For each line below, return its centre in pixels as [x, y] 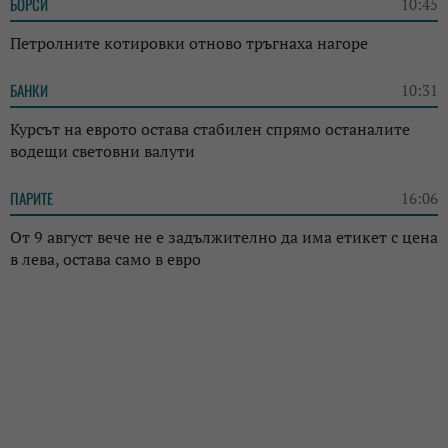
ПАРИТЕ [31, 198]
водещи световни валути [102, 151]
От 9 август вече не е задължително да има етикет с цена [224, 237]
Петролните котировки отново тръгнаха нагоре [189, 43]
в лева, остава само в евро [105, 259]
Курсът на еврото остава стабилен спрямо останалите [210, 129]
